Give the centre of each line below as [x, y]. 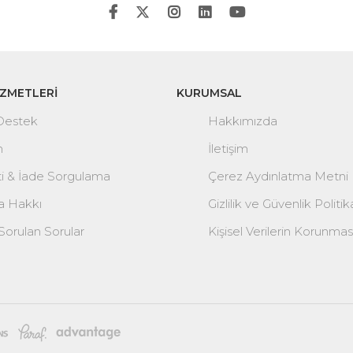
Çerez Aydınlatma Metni [278, 176]
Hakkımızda [243, 121]
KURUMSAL [209, 93]
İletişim [228, 149]
